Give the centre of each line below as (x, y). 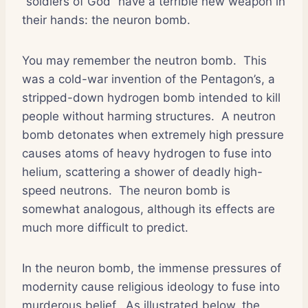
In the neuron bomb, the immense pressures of (152, 268)
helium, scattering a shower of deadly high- (142, 172)
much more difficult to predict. (105, 227)
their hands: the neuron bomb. (106, 20)
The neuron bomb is (175, 190)
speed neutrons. (67, 190)
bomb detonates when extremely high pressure (153, 134)
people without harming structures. (118, 116)
